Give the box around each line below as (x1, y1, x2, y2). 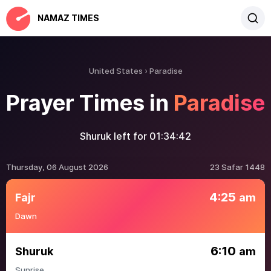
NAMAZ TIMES (38, 13, 99, 23)
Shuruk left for (80, 130, 149, 142)
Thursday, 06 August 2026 (6, 162, 108, 172)
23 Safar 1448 (210, 162, 265, 172)
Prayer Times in (6, 90, 174, 116)
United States (88, 66, 143, 76)
